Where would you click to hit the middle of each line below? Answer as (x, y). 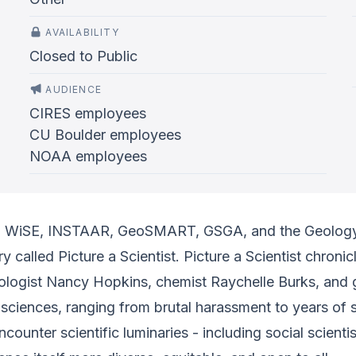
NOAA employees (89, 156)
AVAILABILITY (82, 32)
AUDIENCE (74, 89)
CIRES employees (88, 113)
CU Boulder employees (106, 135)
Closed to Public (84, 56)
